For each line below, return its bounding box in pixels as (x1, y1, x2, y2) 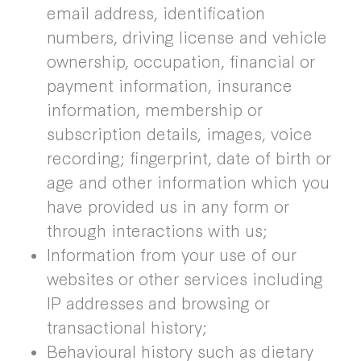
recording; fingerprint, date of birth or (46, 145, 331, 169)
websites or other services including (46, 266, 323, 290)
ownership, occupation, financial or (46, 48, 315, 73)
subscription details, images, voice (46, 121, 313, 145)
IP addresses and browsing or (46, 290, 270, 314)
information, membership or (46, 97, 263, 121)
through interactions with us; (46, 218, 268, 242)
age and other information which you (46, 169, 330, 193)
